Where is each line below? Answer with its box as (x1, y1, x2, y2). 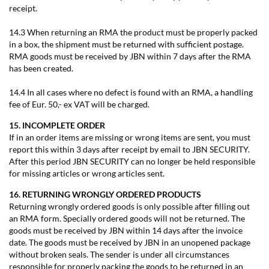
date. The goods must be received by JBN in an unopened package (9, 237, 250, 247)
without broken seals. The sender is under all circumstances (9, 249, 229, 259)
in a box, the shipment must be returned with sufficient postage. (9, 39, 244, 49)
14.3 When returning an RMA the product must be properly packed (9, 27, 258, 37)
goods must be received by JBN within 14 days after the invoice (9, 225, 243, 235)
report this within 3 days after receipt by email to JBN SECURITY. (9, 144, 250, 154)
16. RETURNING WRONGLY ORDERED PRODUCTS (9, 189, 201, 199)
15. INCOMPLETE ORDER (9, 120, 105, 130)
